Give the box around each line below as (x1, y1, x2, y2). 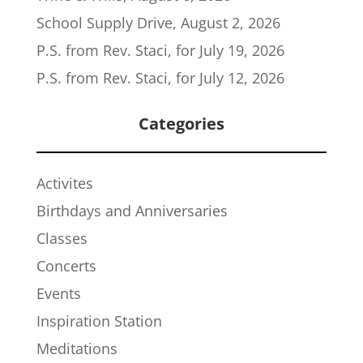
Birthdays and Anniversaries (36, 201, 228, 220)
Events (36, 284, 81, 303)
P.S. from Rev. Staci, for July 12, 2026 (36, 68, 284, 88)
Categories (138, 113, 224, 135)
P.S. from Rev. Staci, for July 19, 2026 (36, 41, 284, 60)
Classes (36, 228, 88, 248)
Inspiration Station (36, 311, 162, 331)
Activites (36, 173, 93, 193)
